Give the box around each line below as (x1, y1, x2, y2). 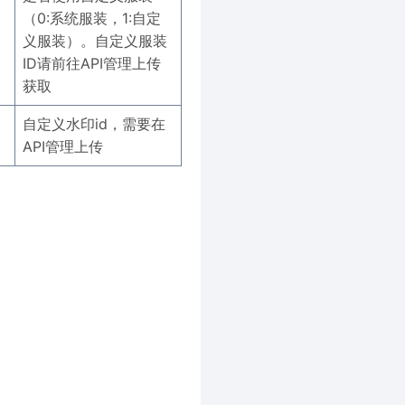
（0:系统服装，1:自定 (22, 9, 161, 27)
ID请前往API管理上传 (22, 54, 161, 72)
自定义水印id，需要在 (22, 115, 165, 133)
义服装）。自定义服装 (22, 32, 167, 50)
